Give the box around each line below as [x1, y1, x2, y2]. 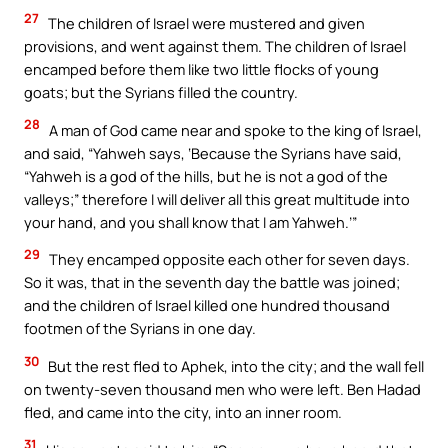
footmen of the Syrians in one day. [24, 318, 256, 339]
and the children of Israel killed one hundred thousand [24, 295, 390, 316]
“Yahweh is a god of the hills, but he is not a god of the [24, 165, 388, 186]
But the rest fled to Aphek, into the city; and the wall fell [45, 355, 424, 376]
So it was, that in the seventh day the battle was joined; [24, 272, 400, 293]
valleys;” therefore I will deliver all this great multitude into [24, 188, 410, 209]
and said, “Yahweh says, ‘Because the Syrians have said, [24, 142, 402, 163]
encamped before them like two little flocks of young [24, 59, 379, 80]
